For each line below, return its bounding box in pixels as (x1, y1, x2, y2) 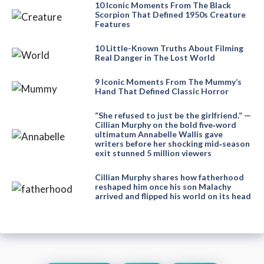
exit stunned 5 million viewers (94, 147, 212, 158)
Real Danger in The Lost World (94, 52, 215, 62)
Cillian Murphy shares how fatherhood (94, 171, 244, 182)
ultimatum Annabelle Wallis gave (94, 128, 223, 139)
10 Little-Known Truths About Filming (94, 42, 243, 53)
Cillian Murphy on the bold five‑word (94, 119, 236, 130)
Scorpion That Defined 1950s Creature (94, 9, 246, 19)
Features (94, 18, 130, 29)
